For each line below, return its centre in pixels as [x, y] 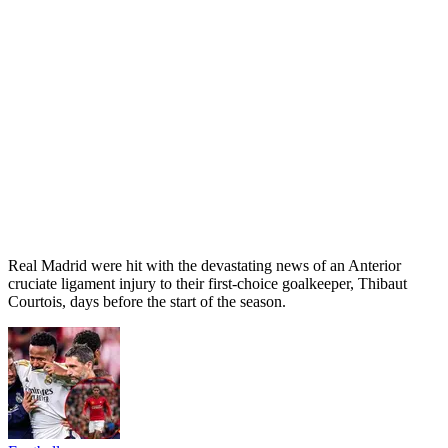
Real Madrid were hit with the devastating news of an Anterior [204, 266]
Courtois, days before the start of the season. [149, 302]
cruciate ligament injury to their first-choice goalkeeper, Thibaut [207, 284]
